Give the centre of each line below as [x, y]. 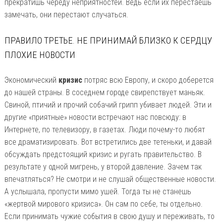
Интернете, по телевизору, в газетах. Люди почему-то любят [105, 130]
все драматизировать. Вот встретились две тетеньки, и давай [108, 142]
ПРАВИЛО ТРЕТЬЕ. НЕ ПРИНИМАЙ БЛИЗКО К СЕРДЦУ [108, 40]
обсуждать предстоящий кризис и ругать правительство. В [103, 155]
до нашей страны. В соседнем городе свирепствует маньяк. [105, 93]
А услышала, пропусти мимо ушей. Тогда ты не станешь [98, 192]
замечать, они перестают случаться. [66, 15]
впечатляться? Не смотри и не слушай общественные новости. [110, 179]
